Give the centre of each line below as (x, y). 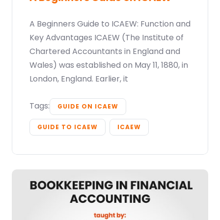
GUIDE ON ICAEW (88, 107)
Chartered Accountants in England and (105, 52)
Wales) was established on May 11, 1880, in (109, 65)
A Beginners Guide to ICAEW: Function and (110, 24)
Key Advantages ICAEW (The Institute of (107, 38)
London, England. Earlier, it (79, 79)
